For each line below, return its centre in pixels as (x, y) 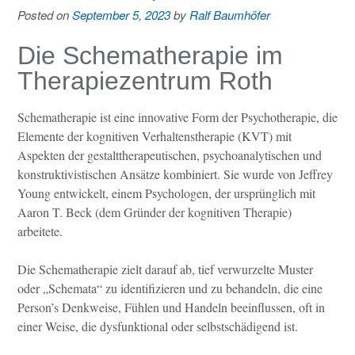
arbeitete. (40, 231)
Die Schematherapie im (150, 56)
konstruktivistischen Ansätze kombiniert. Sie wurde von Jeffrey (175, 174)
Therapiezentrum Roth (145, 81)
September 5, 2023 (121, 15)
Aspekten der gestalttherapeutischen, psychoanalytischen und (170, 155)
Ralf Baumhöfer (230, 15)
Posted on (45, 15)
